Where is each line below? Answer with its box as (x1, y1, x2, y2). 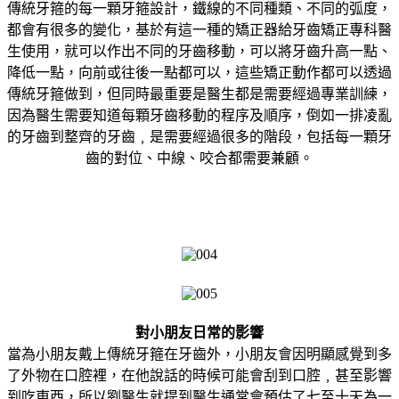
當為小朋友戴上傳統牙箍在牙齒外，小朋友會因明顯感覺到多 (7, 346, 392, 362)
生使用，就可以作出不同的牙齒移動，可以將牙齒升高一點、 (7, 43, 392, 59)
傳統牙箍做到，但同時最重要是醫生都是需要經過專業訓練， (7, 85, 392, 102)
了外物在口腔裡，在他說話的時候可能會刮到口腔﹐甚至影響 (7, 367, 392, 383)
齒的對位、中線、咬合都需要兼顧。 (85, 150, 313, 166)
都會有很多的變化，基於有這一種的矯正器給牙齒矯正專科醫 (7, 21, 392, 37)
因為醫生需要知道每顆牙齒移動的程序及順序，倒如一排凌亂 (7, 107, 392, 123)
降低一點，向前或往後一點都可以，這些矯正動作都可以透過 (7, 64, 392, 80)
